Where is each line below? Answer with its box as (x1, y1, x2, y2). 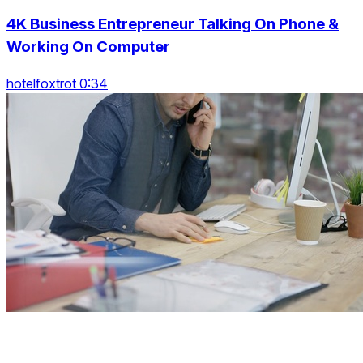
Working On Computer (6, 37, 170, 57)
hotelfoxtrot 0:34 (6, 75, 108, 92)
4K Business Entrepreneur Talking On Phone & (6, 15, 339, 34)
